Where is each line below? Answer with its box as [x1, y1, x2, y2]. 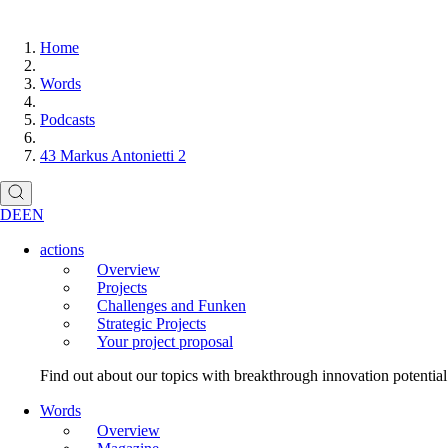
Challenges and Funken [97, 297, 246, 314]
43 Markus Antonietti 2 [40, 147, 186, 164]
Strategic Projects [97, 315, 206, 332]
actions [40, 241, 84, 258]
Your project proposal [97, 333, 233, 350]
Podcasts [40, 111, 95, 128]
